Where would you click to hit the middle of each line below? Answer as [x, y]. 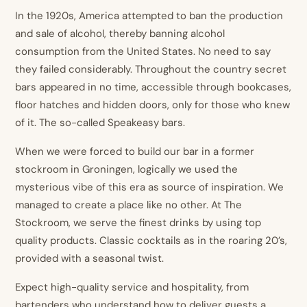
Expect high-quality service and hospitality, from [132, 287]
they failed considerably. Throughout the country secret [151, 69]
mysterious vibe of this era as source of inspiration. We [150, 187]
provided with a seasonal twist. [90, 258]
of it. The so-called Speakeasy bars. [100, 123]
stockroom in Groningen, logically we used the [127, 169]
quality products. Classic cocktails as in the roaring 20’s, [151, 241]
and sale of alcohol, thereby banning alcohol [120, 34]
